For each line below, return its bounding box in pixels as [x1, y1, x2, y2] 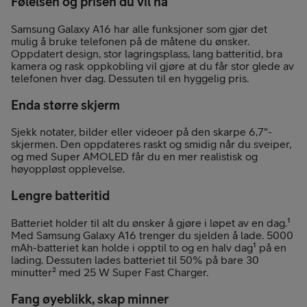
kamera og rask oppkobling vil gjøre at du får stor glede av [11, 60, 294, 73]
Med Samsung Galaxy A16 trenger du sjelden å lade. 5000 [11, 228, 293, 241]
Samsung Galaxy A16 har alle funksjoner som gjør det [11, 23, 267, 36]
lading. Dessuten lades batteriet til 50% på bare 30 [11, 253, 259, 266]
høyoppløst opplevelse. [11, 162, 125, 175]
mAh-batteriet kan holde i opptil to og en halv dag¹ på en [11, 241, 286, 254]
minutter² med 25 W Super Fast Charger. [11, 265, 208, 278]
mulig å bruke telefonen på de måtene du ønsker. [11, 35, 249, 48]
